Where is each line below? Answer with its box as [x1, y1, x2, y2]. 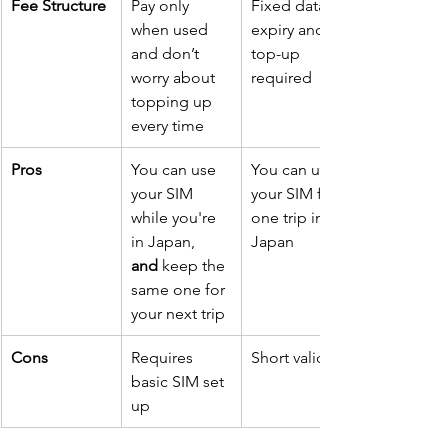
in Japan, [131, 231, 199, 251]
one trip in [251, 207, 328, 227]
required [251, 67, 312, 87]
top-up [251, 43, 304, 63]
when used [131, 19, 212, 39]
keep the [158, 255, 229, 275]
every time [131, 115, 208, 135]
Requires [131, 347, 197, 367]
